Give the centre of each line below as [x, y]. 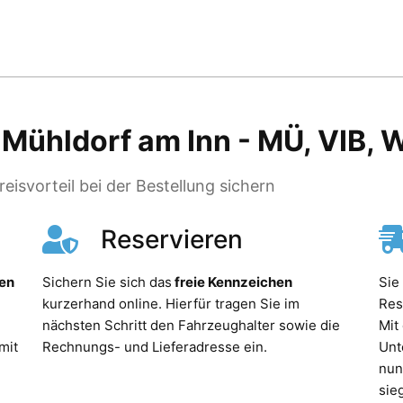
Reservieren [172, 239]
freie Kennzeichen [233, 282]
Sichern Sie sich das [107, 282]
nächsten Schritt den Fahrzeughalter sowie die [192, 325]
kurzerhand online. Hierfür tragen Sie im [171, 303]
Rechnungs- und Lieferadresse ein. [157, 346]
